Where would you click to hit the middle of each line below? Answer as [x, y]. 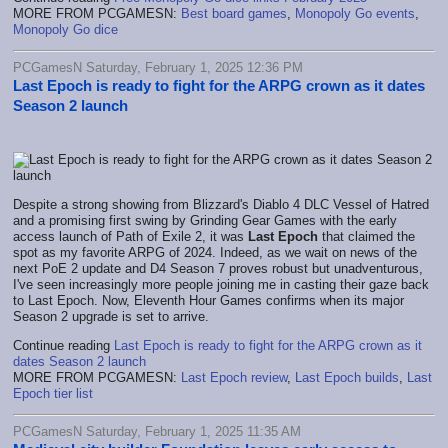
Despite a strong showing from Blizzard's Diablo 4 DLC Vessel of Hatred [221, 204]
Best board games [234, 13]
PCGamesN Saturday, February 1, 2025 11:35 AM [157, 431]
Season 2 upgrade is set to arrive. [111, 316]
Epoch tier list [53, 393]
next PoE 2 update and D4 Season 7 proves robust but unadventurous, [218, 268]
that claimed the [366, 236]
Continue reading [63, 345]
